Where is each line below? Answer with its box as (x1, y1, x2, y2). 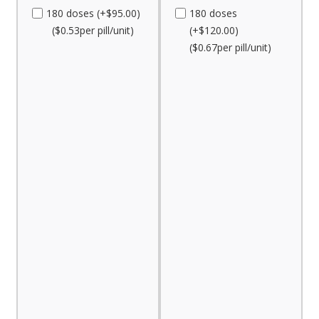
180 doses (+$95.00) (46, 6, 141, 20)
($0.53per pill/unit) (46, 23, 135, 37)
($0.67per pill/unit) (189, 40, 271, 54)
